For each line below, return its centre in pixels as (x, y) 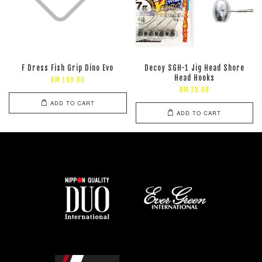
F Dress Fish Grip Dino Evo (68, 68)
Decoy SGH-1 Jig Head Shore (194, 68)
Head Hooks (194, 78)
